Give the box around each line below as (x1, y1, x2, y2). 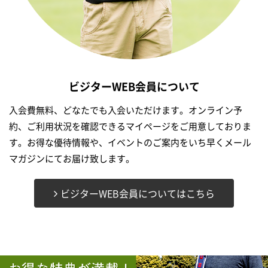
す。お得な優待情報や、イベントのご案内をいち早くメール (9, 136, 251, 149)
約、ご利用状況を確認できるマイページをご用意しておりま (9, 120, 251, 133)
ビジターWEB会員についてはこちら (60, 186, 215, 200)
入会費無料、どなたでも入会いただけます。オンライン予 (9, 103, 242, 117)
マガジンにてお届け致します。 (9, 152, 135, 165)
